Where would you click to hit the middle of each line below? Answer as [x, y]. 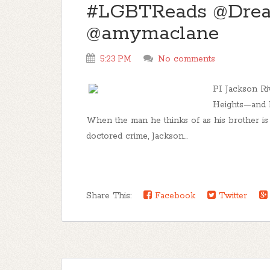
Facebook [174, 196]
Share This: [112, 196]
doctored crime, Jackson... [137, 136]
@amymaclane [152, 34]
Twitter [231, 196]
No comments [187, 59]
